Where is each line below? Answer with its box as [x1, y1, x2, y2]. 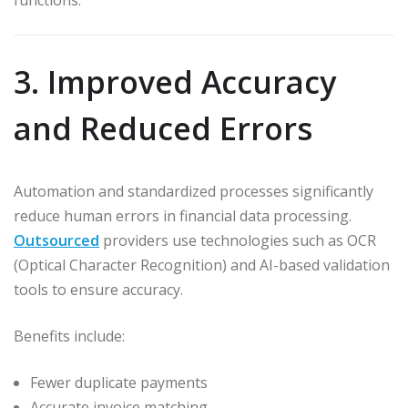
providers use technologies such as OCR [99, 229, 376, 250]
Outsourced [14, 229, 99, 250]
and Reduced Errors [14, 107, 312, 149]
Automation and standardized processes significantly [14, 180, 373, 201]
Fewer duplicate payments [30, 372, 208, 393]
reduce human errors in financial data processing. [14, 205, 352, 226]
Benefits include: [14, 325, 125, 346]
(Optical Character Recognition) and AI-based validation [14, 254, 390, 275]
